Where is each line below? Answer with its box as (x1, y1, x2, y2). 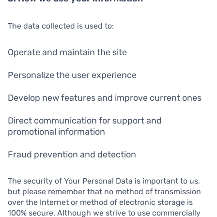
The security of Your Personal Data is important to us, (8, 176, 200, 186)
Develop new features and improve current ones (8, 93, 201, 104)
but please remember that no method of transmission (8, 187, 201, 197)
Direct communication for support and (8, 115, 162, 126)
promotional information (8, 126, 105, 138)
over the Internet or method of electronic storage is (8, 198, 193, 207)
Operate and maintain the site (8, 47, 127, 58)
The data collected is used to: (8, 21, 114, 31)
